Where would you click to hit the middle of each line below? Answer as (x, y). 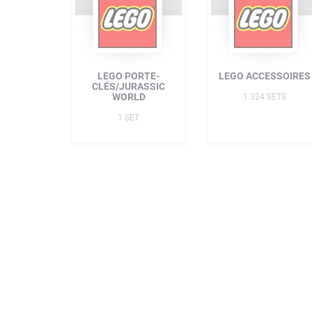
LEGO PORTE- (128, 76)
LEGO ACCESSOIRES (264, 76)
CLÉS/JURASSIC (128, 86)
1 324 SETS (264, 97)
